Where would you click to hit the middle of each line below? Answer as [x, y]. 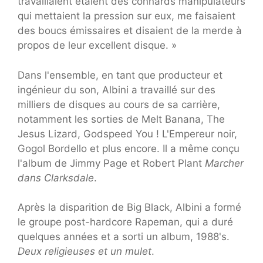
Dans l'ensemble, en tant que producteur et [120, 75]
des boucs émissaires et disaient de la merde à [130, 31]
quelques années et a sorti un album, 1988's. [124, 237]
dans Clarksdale [56, 178]
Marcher [224, 163]
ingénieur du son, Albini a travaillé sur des [117, 90]
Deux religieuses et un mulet [85, 252]
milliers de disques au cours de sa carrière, [119, 104]
